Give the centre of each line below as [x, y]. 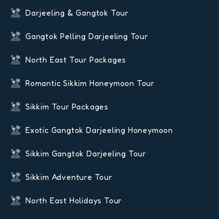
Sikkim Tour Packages [67, 107]
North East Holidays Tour [74, 201]
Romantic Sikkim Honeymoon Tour [90, 83]
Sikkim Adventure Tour [69, 177]
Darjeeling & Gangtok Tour [77, 13]
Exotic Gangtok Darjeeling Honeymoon [99, 130]
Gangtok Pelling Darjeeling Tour [87, 36]
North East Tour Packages [76, 60]
